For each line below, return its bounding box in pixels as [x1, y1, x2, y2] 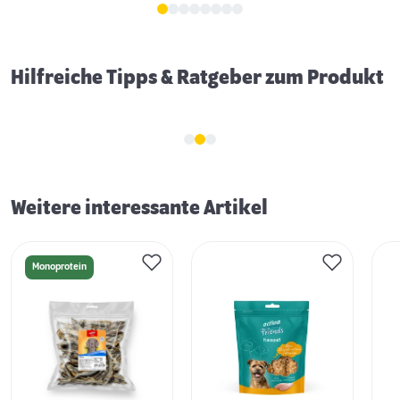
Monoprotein [32, 262, 87, 273]
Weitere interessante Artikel [11, 197, 268, 220]
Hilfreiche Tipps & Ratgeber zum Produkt [11, 67, 384, 89]
